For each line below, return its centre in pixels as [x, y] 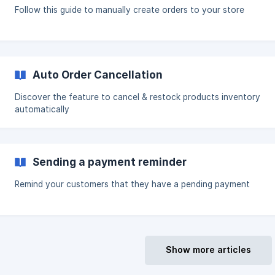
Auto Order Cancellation [98, 75]
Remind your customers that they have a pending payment [132, 184]
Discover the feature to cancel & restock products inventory [137, 97]
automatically [42, 109]
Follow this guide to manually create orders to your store [130, 10]
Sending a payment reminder [110, 162]
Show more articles [208, 250]
